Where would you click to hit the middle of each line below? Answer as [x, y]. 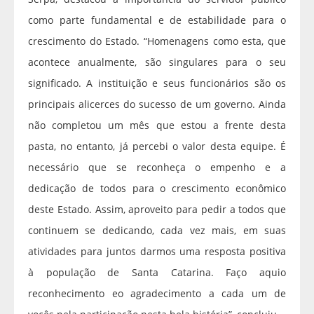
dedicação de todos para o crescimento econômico [157, 188]
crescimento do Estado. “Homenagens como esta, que [157, 41]
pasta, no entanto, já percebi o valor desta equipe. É [157, 146]
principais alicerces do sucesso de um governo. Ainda [157, 104]
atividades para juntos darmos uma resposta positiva [157, 251]
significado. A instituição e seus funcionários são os [157, 83]
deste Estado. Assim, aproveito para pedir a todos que [157, 209]
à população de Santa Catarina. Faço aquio [157, 272]
